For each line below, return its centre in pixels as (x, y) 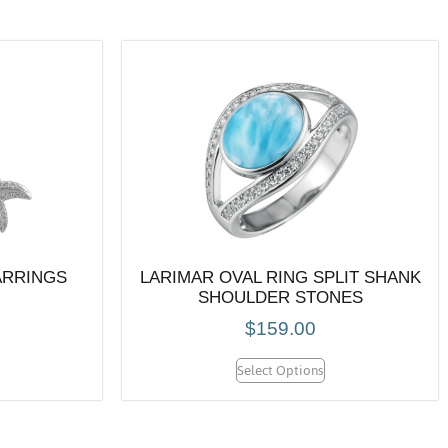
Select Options (280, 369)
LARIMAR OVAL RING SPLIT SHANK (280, 276)
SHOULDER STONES (280, 296)
